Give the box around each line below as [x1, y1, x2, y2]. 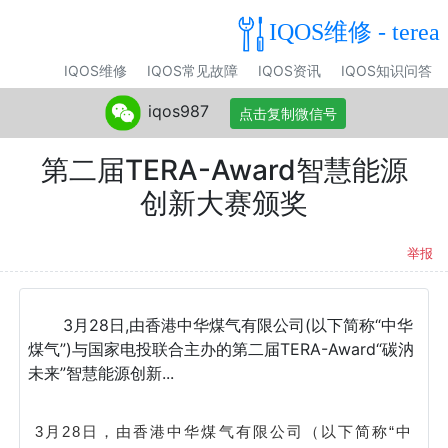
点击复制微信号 [238, 104, 337, 122]
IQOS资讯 [258, 62, 321, 79]
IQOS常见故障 [147, 62, 238, 79]
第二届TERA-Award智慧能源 [40, 153, 408, 187]
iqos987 [147, 101, 209, 122]
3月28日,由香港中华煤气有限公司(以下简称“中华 [63, 315, 413, 335]
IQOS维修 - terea [269, 18, 440, 45]
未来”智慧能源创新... [28, 363, 174, 383]
